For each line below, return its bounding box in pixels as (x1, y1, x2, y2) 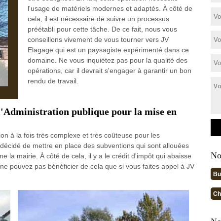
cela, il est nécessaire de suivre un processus (27, 15, 169, 23)
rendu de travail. (27, 77, 78, 85)
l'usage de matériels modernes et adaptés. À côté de (27, 4, 192, 12)
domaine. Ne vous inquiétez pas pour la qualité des (27, 56, 187, 64)
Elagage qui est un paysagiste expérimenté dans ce (27, 46, 189, 54)
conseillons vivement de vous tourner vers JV (27, 36, 169, 43)
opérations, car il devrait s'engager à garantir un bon (27, 67, 191, 74)
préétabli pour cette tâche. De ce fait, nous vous (27, 25, 177, 33)
